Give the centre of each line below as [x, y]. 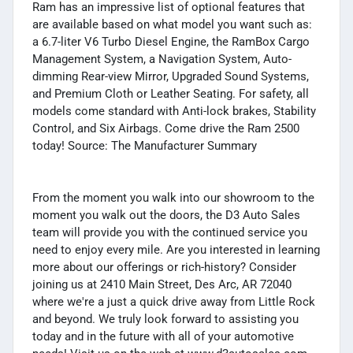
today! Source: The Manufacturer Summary [145, 145]
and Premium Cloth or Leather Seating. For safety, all [171, 93]
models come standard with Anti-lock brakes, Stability [174, 111]
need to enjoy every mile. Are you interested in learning [176, 249]
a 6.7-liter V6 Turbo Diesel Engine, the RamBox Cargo [171, 41]
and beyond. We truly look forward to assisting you [165, 319]
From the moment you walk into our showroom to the [173, 197]
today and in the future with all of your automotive [163, 336]
